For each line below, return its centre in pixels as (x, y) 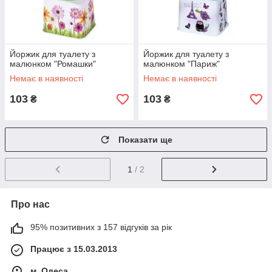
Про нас (30, 204)
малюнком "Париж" (182, 64)
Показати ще (145, 140)
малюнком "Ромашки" (53, 64)
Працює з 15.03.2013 (74, 249)
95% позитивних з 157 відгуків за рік (101, 227)
